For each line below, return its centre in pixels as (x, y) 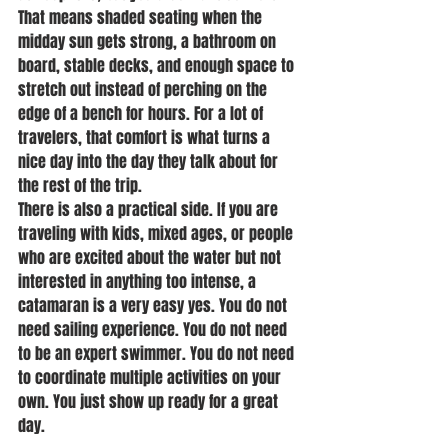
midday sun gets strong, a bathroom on (149, 41)
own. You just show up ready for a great (150, 401)
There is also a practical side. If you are (150, 209)
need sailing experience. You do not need (154, 329)
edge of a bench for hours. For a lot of (142, 113)
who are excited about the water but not (151, 257)
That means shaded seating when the (142, 17)
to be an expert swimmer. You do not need (158, 353)
